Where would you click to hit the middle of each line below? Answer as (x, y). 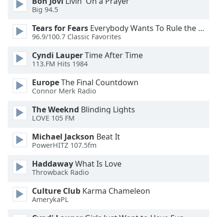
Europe (46, 82)
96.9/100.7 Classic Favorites (77, 37)
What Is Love (97, 164)
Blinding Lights (107, 109)
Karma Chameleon (115, 191)
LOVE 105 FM (53, 118)
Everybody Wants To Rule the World (143, 28)
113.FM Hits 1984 (60, 64)
